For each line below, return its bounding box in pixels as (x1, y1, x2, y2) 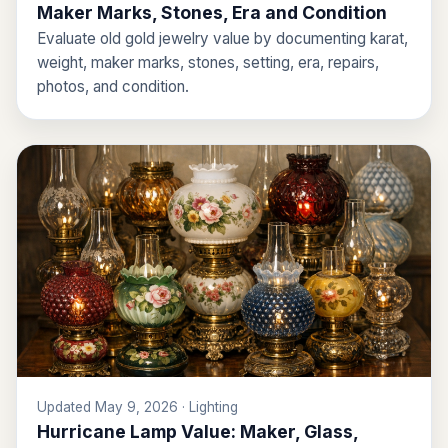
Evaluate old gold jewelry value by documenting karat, (37, 28, 408, 48)
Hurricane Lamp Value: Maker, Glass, (37, 420, 358, 442)
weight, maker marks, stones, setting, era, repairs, (37, 52, 379, 72)
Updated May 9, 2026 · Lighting (37, 398, 238, 415)
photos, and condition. (37, 76, 189, 96)
